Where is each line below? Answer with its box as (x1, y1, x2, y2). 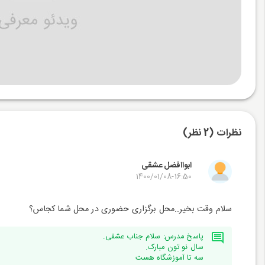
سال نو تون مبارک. (145, 241, 203, 254)
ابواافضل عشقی (141, 159, 192, 172)
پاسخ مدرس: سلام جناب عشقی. (102, 231, 203, 243)
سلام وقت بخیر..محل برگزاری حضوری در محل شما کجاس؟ (28, 202, 232, 216)
